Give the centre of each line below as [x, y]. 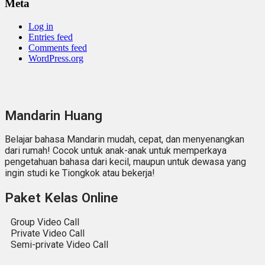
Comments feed [58, 47]
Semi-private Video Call [59, 244]
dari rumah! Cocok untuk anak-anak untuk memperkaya [116, 151]
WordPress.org [56, 58]
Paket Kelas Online [62, 197]
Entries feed [51, 37]
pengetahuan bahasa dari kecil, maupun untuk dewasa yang [125, 162]
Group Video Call [45, 222]
